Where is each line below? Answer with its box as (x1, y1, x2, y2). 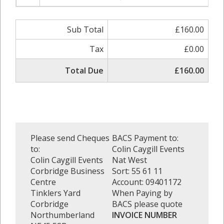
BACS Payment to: (112, 132, 178, 143)
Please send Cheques (30, 132, 109, 143)
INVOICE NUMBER (112, 209, 177, 220)
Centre (30, 176, 56, 187)
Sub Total (67, 24, 103, 35)
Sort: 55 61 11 (112, 165, 162, 176)
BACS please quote (112, 198, 182, 209)
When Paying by (112, 187, 172, 198)
